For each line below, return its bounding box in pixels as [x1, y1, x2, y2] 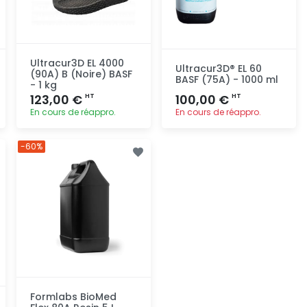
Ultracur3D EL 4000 [30, 56, 125, 70]
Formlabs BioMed [30, 290, 117, 304]
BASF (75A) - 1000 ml [175, 73, 279, 86]
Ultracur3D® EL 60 [175, 62, 262, 75]
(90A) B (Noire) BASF [30, 67, 133, 81]
